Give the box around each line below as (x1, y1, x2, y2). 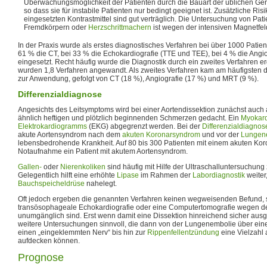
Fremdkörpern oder (24, 23, 88, 32)
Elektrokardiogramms (18, 122, 87, 131)
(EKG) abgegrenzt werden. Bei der (87, 122, 202, 131)
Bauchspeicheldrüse (18, 179, 85, 188)
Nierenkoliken (60, 162, 105, 171)
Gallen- (18, 162, 42, 171)
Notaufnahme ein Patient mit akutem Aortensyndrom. (18, 147, 188, 156)
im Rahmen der (139, 170, 193, 179)
